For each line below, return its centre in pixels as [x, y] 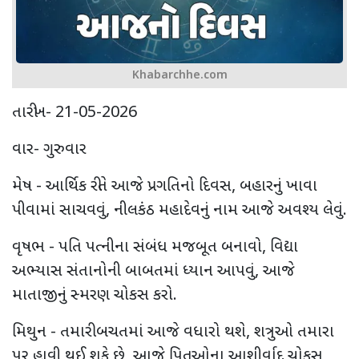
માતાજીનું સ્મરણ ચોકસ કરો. [95, 295]
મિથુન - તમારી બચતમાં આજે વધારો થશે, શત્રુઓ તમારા [173, 332]
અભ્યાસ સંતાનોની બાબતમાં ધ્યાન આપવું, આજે [153, 271]
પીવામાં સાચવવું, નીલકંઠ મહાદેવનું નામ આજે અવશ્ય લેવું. [179, 210]
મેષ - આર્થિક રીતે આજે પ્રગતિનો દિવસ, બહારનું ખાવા [165, 186]
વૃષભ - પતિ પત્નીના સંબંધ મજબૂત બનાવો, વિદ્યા [155, 247]
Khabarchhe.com [179, 75]
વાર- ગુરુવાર [49, 149]
